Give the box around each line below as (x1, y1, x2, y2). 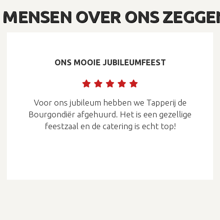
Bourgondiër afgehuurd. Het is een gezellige (28, 109, 192, 119)
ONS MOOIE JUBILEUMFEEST (54, 57, 166, 67)
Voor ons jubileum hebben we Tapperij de (33, 97, 187, 107)
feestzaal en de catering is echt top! (44, 121, 176, 131)
